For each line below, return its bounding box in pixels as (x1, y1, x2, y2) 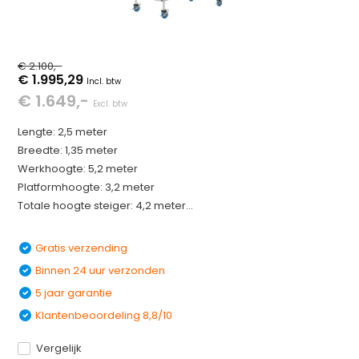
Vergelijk (36, 341, 83, 356)
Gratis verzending (35, 240, 128, 256)
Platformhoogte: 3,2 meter (18, 179, 155, 195)
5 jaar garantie (35, 285, 113, 301)
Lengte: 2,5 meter (18, 124, 108, 139)
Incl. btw (87, 75, 122, 87)
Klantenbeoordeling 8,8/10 (35, 308, 173, 323)
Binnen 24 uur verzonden (35, 263, 166, 278)
